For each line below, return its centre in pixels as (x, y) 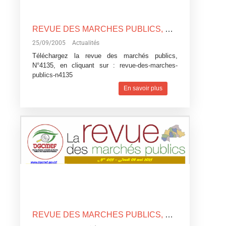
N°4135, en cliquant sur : (76, 65)
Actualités (86, 43)
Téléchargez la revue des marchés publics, (105, 56)
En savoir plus (143, 88)
